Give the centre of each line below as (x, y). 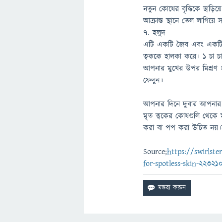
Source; (155, 152)
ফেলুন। (153, 80)
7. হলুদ (155, 33)
